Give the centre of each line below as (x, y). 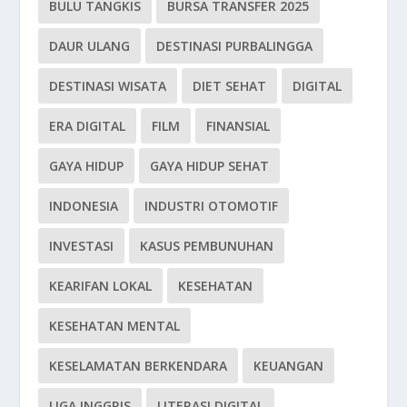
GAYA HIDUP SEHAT (210, 166)
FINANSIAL (238, 126)
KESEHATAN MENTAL (115, 326)
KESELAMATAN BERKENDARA (139, 366)
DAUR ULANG (90, 46)
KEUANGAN (289, 366)
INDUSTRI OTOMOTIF (212, 206)
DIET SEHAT (230, 86)
